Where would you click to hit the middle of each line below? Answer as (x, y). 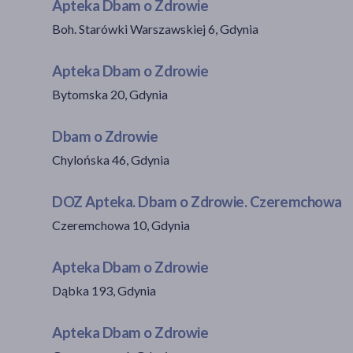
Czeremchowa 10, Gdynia (121, 225)
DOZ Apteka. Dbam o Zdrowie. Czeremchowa (197, 201)
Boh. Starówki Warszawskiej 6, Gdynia (155, 28)
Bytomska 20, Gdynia (110, 94)
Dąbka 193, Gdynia (104, 290)
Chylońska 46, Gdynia (111, 159)
